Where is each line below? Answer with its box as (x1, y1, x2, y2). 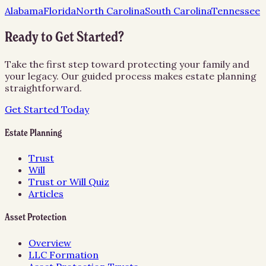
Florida (43, 4, 76, 17)
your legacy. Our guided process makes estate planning (5, 69, 256, 82)
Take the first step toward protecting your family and (5, 58, 249, 70)
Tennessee (211, 4, 260, 17)
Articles (28, 188, 64, 200)
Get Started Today (5, 103, 89, 115)
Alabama (5, 4, 43, 17)
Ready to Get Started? (5, 30, 124, 45)
